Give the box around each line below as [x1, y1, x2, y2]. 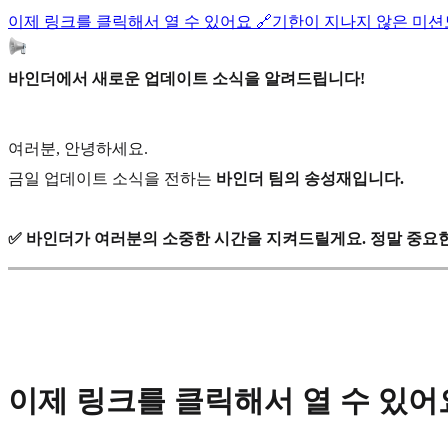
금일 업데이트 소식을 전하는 [8, 169, 216, 187]
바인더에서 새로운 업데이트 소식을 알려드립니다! [8, 69, 365, 87]
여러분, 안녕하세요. [8, 139, 148, 157]
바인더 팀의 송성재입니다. [216, 169, 404, 187]
